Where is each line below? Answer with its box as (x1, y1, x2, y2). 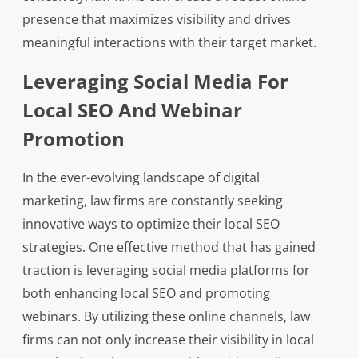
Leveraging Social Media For (22, 68, 288, 95)
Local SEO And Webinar (22, 97, 242, 124)
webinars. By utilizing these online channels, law (22, 308, 310, 326)
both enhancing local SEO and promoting (22, 284, 270, 303)
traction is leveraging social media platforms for (22, 261, 310, 280)
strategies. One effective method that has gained (22, 238, 316, 257)
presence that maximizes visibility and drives (22, 10, 291, 29)
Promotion (22, 125, 125, 153)
